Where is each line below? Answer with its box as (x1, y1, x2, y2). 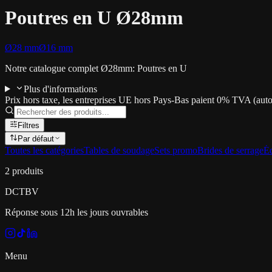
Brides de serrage (197, 144, 263, 155)
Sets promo (154, 144, 197, 155)
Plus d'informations (23, 83, 97, 94)
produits (12, 165, 43, 176)
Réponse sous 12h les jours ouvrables (5, 206, 148, 217)
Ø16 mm (39, 42, 73, 53)
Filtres (18, 120, 39, 130)
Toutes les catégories (5, 144, 84, 155)
